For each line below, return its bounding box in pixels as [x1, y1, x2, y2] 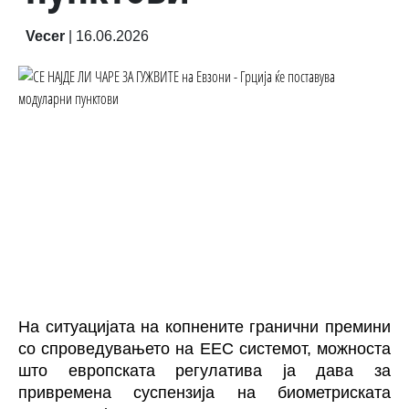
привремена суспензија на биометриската [18, 383, 391, 402]
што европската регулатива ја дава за [18, 362, 391, 380]
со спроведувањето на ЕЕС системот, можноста [18, 340, 391, 358]
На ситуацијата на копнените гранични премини [18, 318, 391, 336]
